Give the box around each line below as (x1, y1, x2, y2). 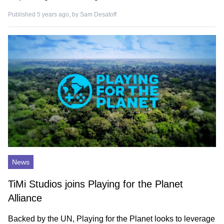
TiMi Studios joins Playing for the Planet (8, 178, 183, 189)
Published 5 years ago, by (8, 11, 80, 18)
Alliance (8, 192, 42, 203)
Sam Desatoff (80, 11, 116, 18)
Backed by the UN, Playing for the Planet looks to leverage (8, 214, 215, 223)
